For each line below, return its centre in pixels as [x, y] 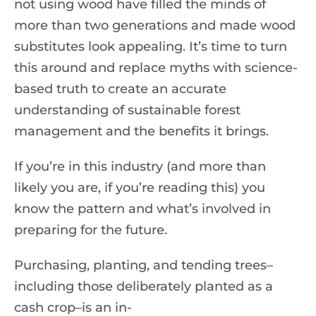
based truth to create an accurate [120, 89]
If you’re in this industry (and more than [140, 166]
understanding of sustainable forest [127, 110]
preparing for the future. [91, 230]
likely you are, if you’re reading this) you [140, 188]
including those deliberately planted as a [144, 286]
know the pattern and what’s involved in [142, 209]
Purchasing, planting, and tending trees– [144, 265]
